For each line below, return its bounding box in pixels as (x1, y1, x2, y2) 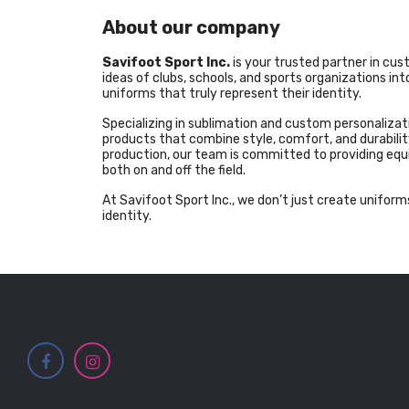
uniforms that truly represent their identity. (102, 86, 362, 101)
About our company (102, 16, 280, 38)
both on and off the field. (102, 163, 246, 178)
